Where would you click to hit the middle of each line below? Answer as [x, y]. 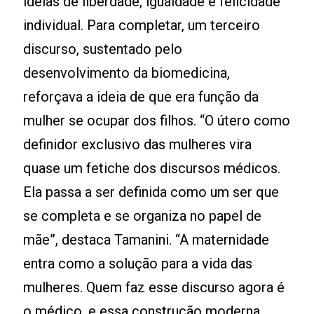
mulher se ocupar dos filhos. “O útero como [157, 121]
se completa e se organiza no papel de [143, 216]
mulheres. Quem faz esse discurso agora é [154, 287]
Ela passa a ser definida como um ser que [151, 192]
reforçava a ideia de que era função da [141, 97]
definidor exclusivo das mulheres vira [138, 144]
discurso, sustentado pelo [103, 49]
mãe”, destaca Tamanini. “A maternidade [146, 240]
